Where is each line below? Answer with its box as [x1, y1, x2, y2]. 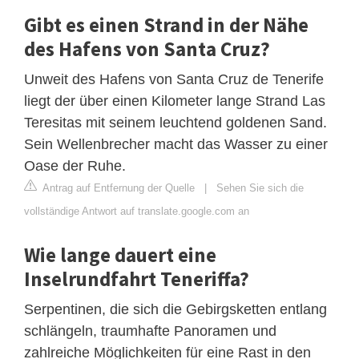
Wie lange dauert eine [24, 241, 216, 268]
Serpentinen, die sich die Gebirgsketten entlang [24, 301, 327, 317]
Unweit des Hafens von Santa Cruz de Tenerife [24, 71, 324, 87]
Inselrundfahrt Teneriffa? [24, 265, 249, 292]
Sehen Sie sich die [216, 181, 304, 194]
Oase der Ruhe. [24, 157, 126, 174]
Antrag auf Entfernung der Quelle [40, 181, 195, 194]
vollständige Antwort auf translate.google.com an [24, 204, 249, 217]
